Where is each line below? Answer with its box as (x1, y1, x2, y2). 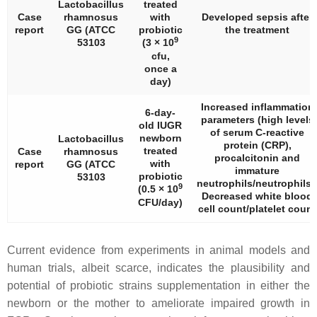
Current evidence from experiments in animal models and (7, 244, 310, 256)
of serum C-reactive (210, 127, 304, 138)
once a (144, 63, 177, 74)
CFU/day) (138, 197, 183, 208)
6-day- (145, 107, 175, 118)
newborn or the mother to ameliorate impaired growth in (7, 297, 310, 309)
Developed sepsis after (202, 11, 313, 23)
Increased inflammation (200, 101, 314, 113)
